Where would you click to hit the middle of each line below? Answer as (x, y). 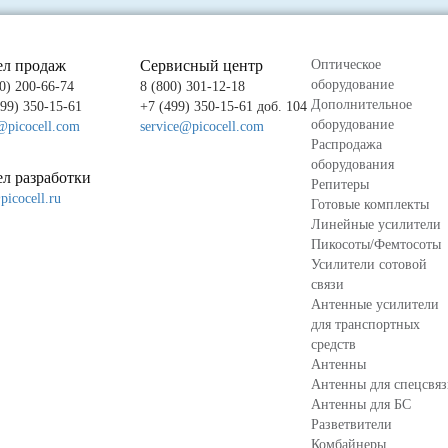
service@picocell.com (202, 126)
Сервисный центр (201, 65)
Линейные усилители (376, 224)
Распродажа (346, 144)
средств (333, 344)
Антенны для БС (361, 404)
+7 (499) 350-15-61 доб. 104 (223, 106)
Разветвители (351, 424)
